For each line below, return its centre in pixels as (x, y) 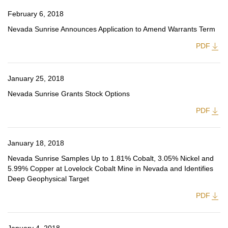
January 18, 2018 (36, 143)
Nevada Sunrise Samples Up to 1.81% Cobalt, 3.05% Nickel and (111, 158)
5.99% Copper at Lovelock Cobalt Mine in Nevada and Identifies (110, 168)
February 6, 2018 (36, 14)
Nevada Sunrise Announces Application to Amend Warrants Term (111, 29)
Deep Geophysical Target (48, 179)
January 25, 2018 (36, 78)
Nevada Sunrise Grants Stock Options (69, 94)
